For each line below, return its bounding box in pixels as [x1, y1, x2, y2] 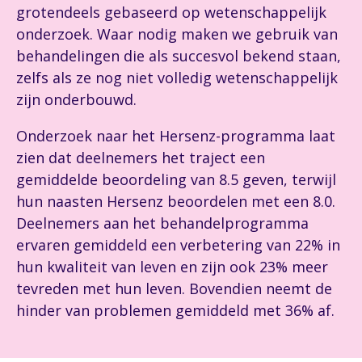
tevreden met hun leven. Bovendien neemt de [16, 279, 332, 298]
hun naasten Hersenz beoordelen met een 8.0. [16, 192, 335, 211]
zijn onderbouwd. [16, 90, 137, 109]
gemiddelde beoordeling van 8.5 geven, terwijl [16, 170, 336, 189]
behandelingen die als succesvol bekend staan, [16, 46, 341, 65]
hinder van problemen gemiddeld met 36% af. [16, 301, 335, 320]
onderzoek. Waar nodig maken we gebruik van [16, 24, 338, 44]
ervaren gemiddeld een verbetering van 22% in [16, 235, 340, 255]
